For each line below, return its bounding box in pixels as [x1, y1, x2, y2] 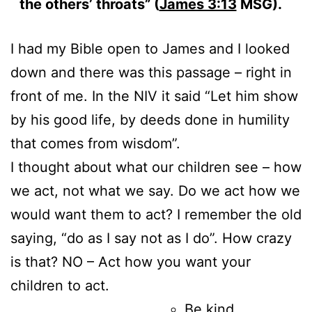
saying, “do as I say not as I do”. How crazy [10, 229, 292, 247]
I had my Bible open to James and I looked [10, 40, 290, 57]
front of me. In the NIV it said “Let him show [10, 87, 298, 104]
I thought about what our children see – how [10, 158, 302, 175]
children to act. [10, 276, 109, 294]
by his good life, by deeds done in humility [10, 111, 290, 128]
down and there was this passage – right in [10, 63, 292, 81]
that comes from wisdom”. [10, 134, 180, 152]
